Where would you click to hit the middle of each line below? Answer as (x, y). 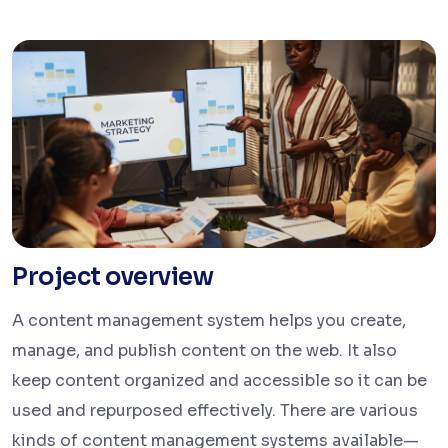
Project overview (113, 277)
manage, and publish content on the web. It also (204, 351)
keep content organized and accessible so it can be (219, 381)
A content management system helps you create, (209, 321)
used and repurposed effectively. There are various (215, 411)
